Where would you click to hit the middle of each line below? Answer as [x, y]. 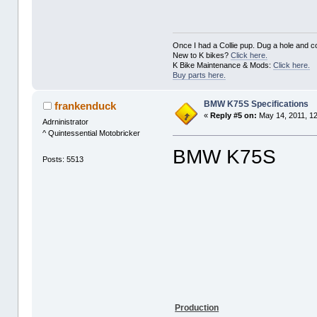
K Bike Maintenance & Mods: [223, 65]
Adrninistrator [66, 122]
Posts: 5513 [63, 160]
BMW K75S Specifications [257, 104]
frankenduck [85, 106]
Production [197, 308]
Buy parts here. [200, 75]
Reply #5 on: [234, 116]
